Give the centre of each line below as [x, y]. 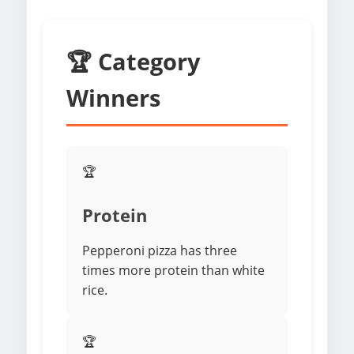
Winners [113, 98]
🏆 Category [134, 62]
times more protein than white [173, 271]
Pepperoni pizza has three [160, 251]
